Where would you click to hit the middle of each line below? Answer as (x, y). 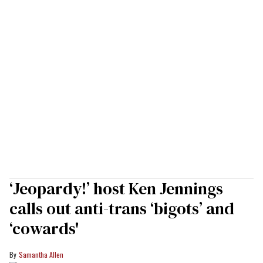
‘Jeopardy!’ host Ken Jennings (116, 189)
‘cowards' (44, 229)
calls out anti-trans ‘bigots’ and (122, 209)
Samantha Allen (41, 255)
